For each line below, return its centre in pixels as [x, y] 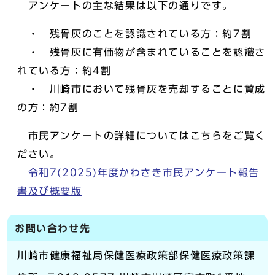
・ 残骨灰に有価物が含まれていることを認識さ [141, 52]
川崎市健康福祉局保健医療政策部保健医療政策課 [136, 255]
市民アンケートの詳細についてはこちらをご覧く [141, 136]
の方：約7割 [48, 107]
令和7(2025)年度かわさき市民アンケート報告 [144, 172]
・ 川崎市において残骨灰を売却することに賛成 [141, 89]
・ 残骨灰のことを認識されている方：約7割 [135, 34]
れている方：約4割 [64, 71]
